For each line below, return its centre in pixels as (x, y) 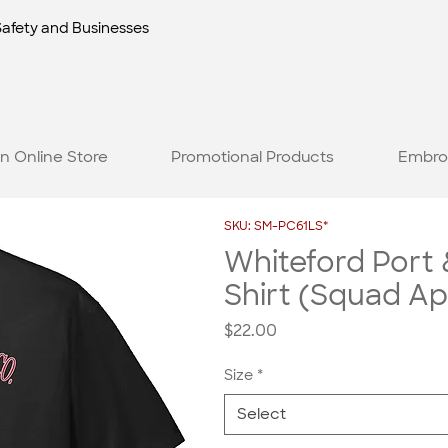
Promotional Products (253, 156)
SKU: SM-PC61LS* (276, 226)
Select (261, 414)
